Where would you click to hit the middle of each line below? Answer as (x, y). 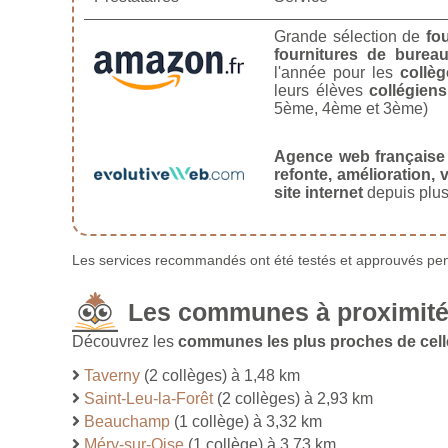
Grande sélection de (350, 36)
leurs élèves (322, 90)
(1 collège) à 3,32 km (246, 421)
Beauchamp (127, 421)
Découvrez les (125, 341)
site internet (318, 192)
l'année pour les (337, 72)
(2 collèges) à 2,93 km (293, 398)
